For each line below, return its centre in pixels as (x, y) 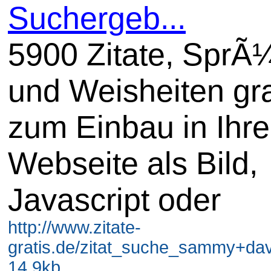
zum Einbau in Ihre (139, 127)
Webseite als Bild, (133, 163)
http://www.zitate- (74, 227)
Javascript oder (114, 199)
